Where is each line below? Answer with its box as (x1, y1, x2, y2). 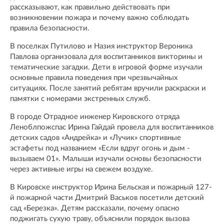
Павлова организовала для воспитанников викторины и (10, 52, 202, 60)
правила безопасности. (10, 24, 89, 32)
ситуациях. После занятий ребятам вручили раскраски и (10, 84, 206, 92)
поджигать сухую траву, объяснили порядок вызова (10, 214, 189, 222)
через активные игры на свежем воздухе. (10, 165, 153, 173)
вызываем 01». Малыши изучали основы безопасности (10, 154, 201, 162)
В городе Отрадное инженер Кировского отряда (10, 112, 179, 120)
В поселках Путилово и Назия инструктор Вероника (10, 42, 192, 50)
